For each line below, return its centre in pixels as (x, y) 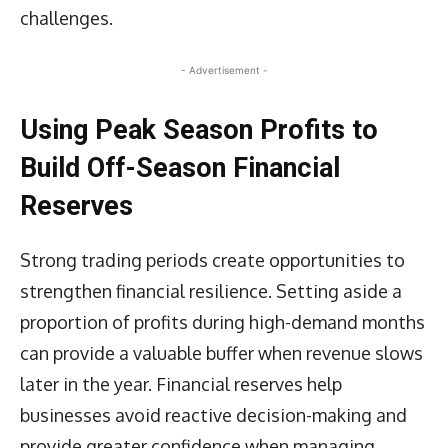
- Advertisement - (224, 69)
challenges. (66, 17)
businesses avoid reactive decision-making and (213, 414)
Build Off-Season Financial (180, 167)
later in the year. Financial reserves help (181, 383)
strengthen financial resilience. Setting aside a (211, 290)
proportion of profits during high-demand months (222, 321)
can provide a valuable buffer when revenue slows (221, 352)
